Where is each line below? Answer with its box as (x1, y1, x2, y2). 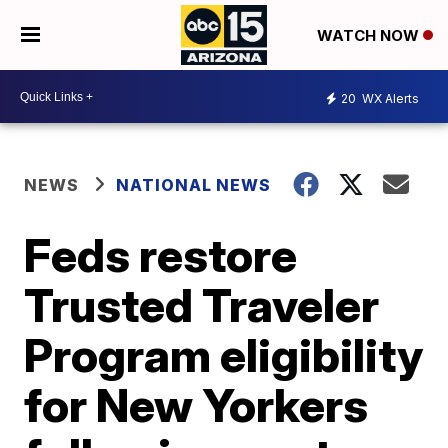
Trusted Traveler (24, 277, 380, 333)
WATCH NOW (316, 26, 423, 46)
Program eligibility (24, 327, 424, 383)
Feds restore (24, 227, 298, 283)
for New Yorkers (24, 377, 369, 433)
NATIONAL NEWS (116, 175, 272, 195)
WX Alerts (359, 90, 419, 106)
